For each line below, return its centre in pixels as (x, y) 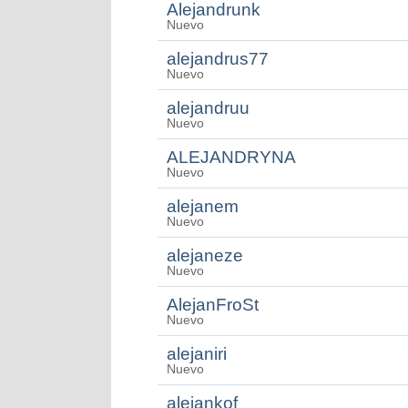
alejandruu (208, 108)
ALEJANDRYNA (231, 157)
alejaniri (197, 354)
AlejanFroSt (213, 305)
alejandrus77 (218, 59)
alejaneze (205, 255)
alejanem (203, 206)
